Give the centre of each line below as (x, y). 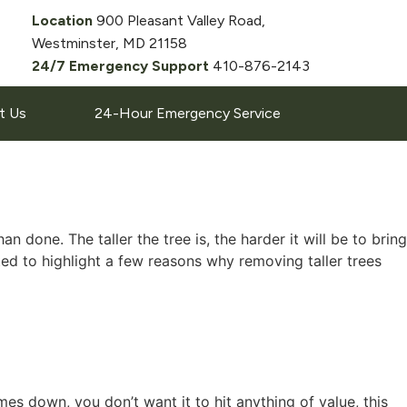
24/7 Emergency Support (122, 66)
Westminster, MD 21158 (109, 43)
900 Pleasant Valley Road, (181, 20)
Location (64, 20)
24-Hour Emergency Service (187, 113)
